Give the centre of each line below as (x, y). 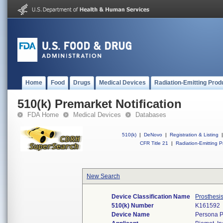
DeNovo (153, 135)
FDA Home (43, 115)
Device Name (131, 215)
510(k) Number (133, 206)
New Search (103, 176)
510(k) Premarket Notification (100, 104)
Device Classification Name (151, 197)
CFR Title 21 (154, 143)
